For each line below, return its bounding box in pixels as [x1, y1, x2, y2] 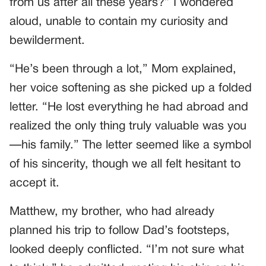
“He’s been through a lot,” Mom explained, [9, 64, 236, 75]
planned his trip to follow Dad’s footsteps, [9, 226, 230, 237]
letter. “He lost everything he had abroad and [9, 102, 248, 113]
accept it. [9, 178, 59, 189]
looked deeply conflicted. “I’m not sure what [9, 245, 244, 256]
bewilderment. [9, 36, 85, 47]
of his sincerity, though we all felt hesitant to [9, 159, 240, 170]
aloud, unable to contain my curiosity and [9, 17, 228, 28]
